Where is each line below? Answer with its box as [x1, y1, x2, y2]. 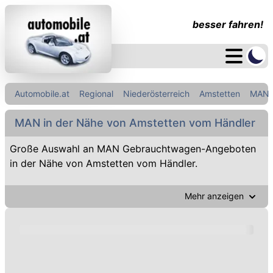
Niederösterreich [123, 88, 190, 99]
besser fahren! [193, 18, 263, 30]
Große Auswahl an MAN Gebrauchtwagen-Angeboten [10, 143, 256, 155]
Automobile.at [15, 88, 69, 99]
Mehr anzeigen [185, 191, 244, 201]
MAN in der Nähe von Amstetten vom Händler [15, 116, 255, 129]
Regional [79, 88, 113, 99]
